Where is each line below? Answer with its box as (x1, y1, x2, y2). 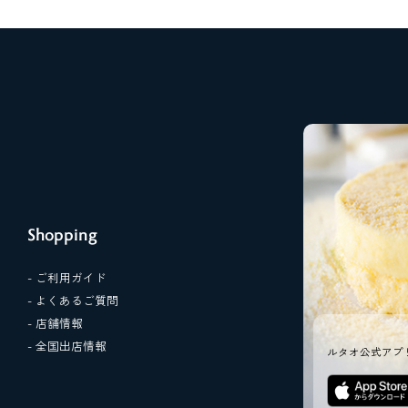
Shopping (26, 222, 97, 245)
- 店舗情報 (26, 313, 83, 331)
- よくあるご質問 (26, 291, 118, 309)
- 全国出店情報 (26, 336, 107, 354)
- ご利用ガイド (26, 268, 107, 286)
